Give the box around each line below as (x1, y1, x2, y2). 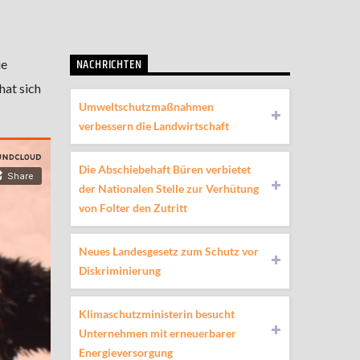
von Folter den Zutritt (78, 200, 187, 215)
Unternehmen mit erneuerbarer (78, 325, 236, 340)
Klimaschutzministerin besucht (78, 306, 235, 321)
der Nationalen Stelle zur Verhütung (78, 181, 259, 195)
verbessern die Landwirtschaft (78, 118, 229, 133)
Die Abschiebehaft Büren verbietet (78, 162, 251, 176)
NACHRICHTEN (76, 55, 142, 76)
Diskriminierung (78, 263, 161, 277)
